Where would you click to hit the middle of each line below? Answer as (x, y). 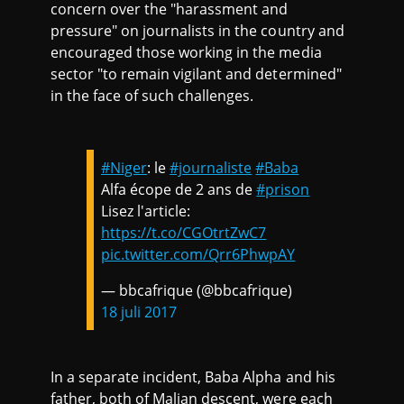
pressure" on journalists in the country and (197, 31)
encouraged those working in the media (186, 53)
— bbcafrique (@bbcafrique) (197, 291)
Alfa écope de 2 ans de (179, 190)
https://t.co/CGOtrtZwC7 (184, 233)
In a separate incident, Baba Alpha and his (193, 377)
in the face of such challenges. (154, 96)
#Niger (124, 168)
